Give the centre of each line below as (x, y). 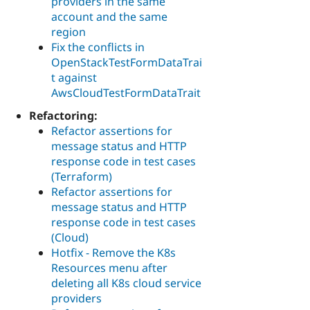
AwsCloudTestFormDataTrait (126, 92)
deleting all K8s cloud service (126, 283)
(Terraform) (82, 176)
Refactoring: (63, 115)
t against (74, 77)
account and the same (109, 16)
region (69, 31)
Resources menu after (109, 267)
